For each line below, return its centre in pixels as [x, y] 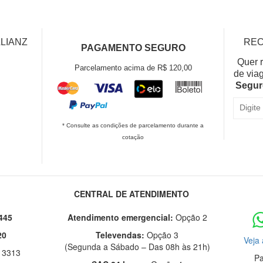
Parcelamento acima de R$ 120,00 [133, 68]
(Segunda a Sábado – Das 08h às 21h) [137, 247]
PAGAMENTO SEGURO [133, 48]
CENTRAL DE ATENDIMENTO [131, 194]
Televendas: [120, 235]
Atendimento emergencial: [120, 218]
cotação [133, 137]
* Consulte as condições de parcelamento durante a [133, 126]
